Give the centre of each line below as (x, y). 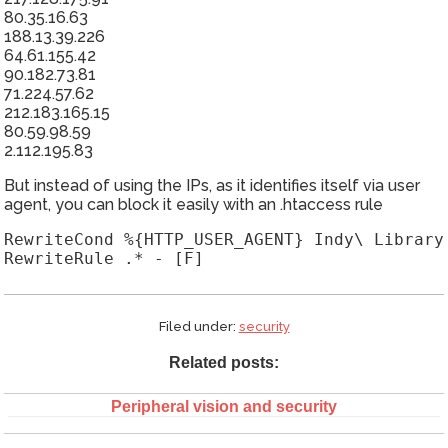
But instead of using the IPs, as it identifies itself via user (212, 186)
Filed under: (198, 325)
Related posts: (224, 362)
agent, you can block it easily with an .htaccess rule (193, 205)
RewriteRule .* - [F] (104, 259)
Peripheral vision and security (224, 406)
